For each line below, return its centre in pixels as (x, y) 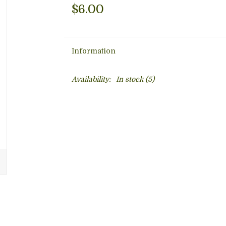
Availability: (91, 79)
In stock (129, 79)
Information (93, 51)
